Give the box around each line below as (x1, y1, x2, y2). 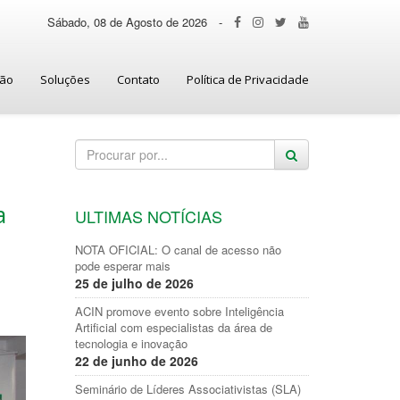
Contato (117, 71, 160, 87)
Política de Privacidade (187, 71, 309, 87)
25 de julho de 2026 (74, 274, 194, 292)
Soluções (40, 71, 90, 87)
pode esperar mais (74, 257, 171, 274)
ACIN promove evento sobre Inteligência (74, 303, 284, 320)
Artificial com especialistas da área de (74, 319, 272, 336)
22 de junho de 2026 (74, 352, 198, 370)
